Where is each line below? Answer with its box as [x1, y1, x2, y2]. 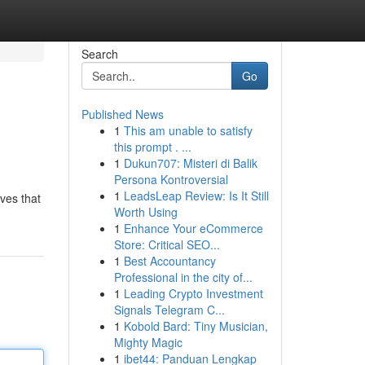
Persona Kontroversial [113, 171, 228, 187]
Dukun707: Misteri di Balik [123, 155, 257, 171]
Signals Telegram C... [113, 301, 225, 318]
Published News [81, 106, 164, 122]
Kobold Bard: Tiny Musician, [123, 318, 268, 334]
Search [81, 46, 118, 62]
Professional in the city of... [113, 269, 253, 285]
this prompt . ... [113, 139, 191, 155]
